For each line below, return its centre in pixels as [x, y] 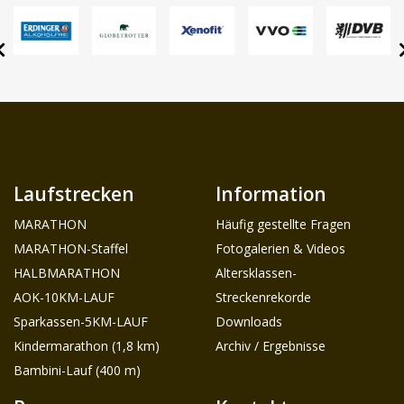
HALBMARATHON [67, 271]
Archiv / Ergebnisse [271, 344]
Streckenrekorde [263, 296]
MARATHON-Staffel [71, 247]
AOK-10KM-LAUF [64, 296]
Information [271, 193]
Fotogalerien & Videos [280, 247]
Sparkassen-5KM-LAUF [81, 320]
